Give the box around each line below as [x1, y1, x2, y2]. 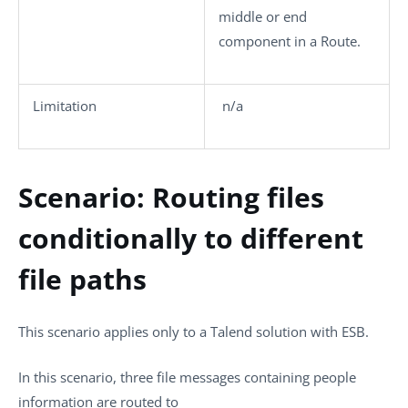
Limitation [33, 96, 97, 115]
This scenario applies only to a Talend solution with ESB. [18, 322, 369, 341]
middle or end [219, 6, 307, 25]
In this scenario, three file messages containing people [18, 367, 356, 386]
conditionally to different [18, 219, 363, 257]
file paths [18, 260, 147, 298]
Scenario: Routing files [18, 178, 324, 216]
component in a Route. [219, 31, 361, 50]
